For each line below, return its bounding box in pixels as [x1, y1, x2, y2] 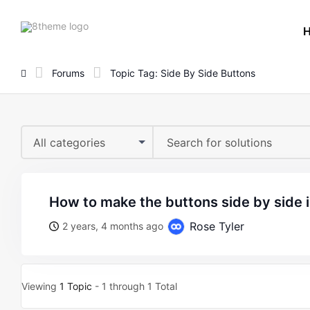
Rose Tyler [186, 219, 244, 233]
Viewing [21, 280, 60, 292]
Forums [52, 66, 84, 79]
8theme [88, 19, 122, 31]
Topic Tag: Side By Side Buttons [110, 66, 255, 79]
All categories [33, 136, 105, 149]
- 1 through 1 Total [92, 280, 177, 292]
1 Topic [60, 280, 92, 292]
